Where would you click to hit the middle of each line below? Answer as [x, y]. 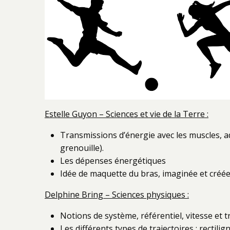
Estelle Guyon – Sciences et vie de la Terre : [127, 114]
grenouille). [82, 148]
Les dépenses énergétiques [113, 161]
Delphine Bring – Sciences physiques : [117, 195]
